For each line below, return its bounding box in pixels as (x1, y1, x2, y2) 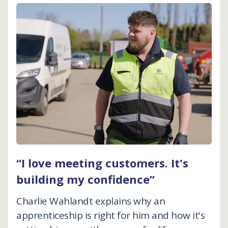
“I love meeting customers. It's (16, 155, 188, 170)
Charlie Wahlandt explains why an (16, 194, 165, 208)
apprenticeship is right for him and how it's (16, 208, 205, 222)
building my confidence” (16, 171, 155, 187)
